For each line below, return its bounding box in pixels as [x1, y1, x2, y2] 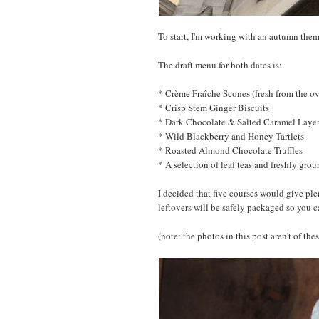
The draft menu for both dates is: [158, 58, 282, 71]
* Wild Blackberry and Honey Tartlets [158, 129, 304, 142]
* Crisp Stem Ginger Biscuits [158, 100, 269, 114]
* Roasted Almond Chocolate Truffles [158, 143, 303, 157]
